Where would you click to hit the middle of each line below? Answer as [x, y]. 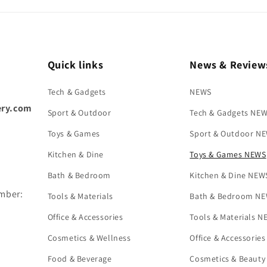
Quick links [75, 65]
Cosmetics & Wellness [89, 238]
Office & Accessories [85, 217]
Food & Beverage [80, 259]
